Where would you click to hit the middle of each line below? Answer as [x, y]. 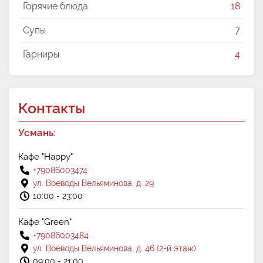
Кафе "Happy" [45, 157]
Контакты [52, 108]
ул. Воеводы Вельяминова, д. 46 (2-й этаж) [114, 248]
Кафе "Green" [45, 222]
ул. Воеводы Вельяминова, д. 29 [93, 183]
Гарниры [41, 54]
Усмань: [37, 133]
